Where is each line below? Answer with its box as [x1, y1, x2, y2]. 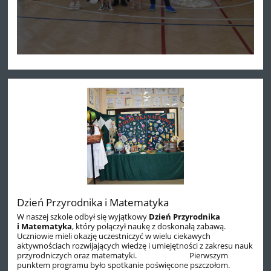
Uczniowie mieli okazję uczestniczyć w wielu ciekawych [17, 230, 211, 241]
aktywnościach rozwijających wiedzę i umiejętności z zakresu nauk [17, 240, 253, 251]
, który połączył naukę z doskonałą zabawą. [72, 220, 226, 232]
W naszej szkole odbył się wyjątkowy [17, 211, 149, 222]
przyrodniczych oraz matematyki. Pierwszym [17, 249, 229, 261]
